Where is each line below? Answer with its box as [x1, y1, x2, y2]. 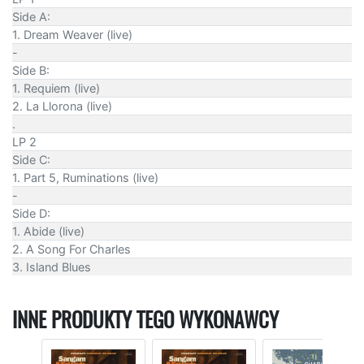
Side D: [12, 206, 50, 221]
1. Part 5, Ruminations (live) [12, 171, 158, 185]
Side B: [12, 63, 50, 78]
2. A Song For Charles [12, 242, 131, 257]
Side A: [12, 10, 50, 24]
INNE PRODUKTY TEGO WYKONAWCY [12, 306, 279, 335]
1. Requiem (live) [12, 81, 100, 96]
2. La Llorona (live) [12, 99, 112, 114]
